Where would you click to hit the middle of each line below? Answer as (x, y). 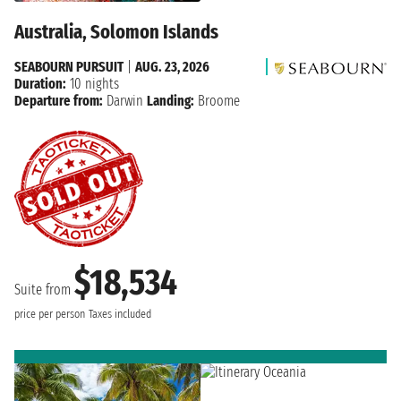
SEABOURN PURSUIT (69, 67)
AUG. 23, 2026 (172, 67)
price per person (50, 315)
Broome (217, 101)
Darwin (125, 101)
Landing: (171, 101)
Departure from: (59, 101)
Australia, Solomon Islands (116, 32)
